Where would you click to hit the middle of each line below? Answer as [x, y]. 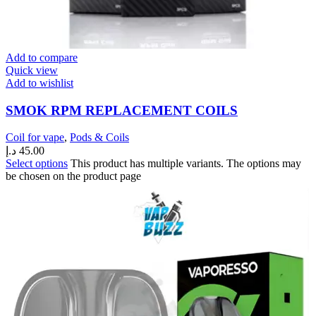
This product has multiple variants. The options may [186, 164]
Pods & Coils [99, 138]
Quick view [32, 70]
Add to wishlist [39, 83]
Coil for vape [35, 138]
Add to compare [42, 57]
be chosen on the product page [73, 176]
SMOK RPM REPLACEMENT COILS [122, 110]
